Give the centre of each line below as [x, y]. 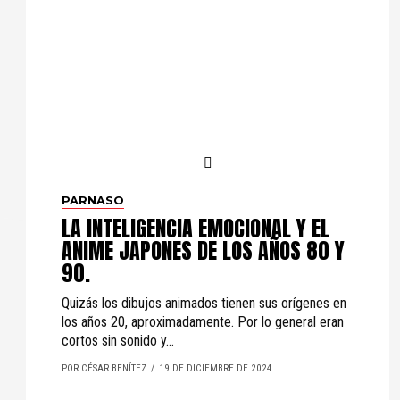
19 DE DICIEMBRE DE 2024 [216, 368]
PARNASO [93, 200]
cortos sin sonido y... [118, 341]
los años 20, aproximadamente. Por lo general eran [203, 322]
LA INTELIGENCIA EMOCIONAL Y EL [196, 229]
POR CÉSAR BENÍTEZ [104, 368]
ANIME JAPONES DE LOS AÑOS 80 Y [203, 251]
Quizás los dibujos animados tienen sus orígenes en [204, 303]
